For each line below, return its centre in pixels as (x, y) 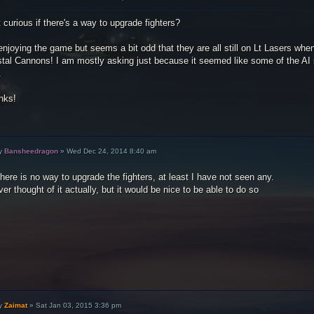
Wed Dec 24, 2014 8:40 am (112, 151)
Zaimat (16, 305)
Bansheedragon (32, 151)
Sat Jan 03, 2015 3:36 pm (79, 305)
